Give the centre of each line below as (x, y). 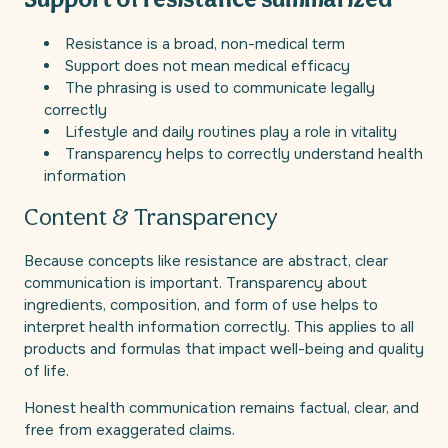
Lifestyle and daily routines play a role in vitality (231, 131)
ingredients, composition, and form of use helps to (201, 305)
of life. (46, 371)
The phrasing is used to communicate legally (220, 87)
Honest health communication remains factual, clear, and (221, 408)
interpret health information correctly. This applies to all (219, 327)
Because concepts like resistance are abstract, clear (206, 261)
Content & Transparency (151, 218)
